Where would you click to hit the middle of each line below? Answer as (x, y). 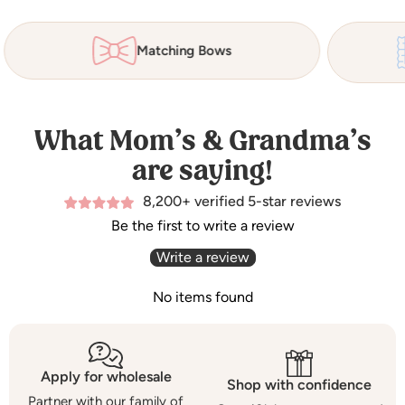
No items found (202, 297)
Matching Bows (184, 51)
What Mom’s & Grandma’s (202, 141)
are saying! (202, 171)
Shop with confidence (299, 385)
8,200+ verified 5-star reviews (242, 202)
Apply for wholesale (106, 377)
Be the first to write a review (202, 226)
